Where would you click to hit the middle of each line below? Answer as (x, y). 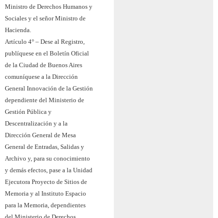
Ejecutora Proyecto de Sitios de (46, 182)
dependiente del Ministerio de (45, 100)
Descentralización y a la (36, 124)
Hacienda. (18, 30)
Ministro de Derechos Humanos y (49, 7)
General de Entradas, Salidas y (45, 147)
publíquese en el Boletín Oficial (47, 54)
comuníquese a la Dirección (41, 77)
